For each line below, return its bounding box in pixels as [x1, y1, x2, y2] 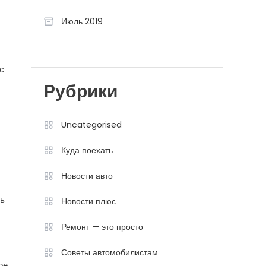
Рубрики [43, 84, 118, 102]
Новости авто [61, 170, 113, 182]
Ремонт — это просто [61, 221, 143, 233]
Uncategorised [61, 119, 122, 131]
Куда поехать [61, 144, 113, 156]
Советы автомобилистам [61, 246, 158, 258]
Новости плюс [61, 195, 116, 207]
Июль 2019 [61, 15, 103, 27]
